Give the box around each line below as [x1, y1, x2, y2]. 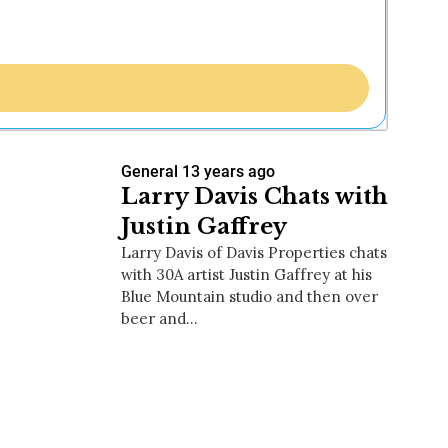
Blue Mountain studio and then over [121, 287, 378, 307]
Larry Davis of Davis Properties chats [121, 243, 387, 263]
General [121, 162, 178, 182]
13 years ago [182, 162, 275, 182]
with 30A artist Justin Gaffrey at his [121, 265, 372, 285]
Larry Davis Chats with [121, 183, 388, 211]
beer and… [121, 309, 198, 329]
